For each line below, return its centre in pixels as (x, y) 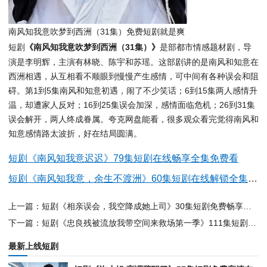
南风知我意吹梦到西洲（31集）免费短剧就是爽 (97, 32)
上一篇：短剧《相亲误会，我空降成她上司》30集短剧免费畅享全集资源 (247, 207)
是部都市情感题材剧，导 (206, 47)
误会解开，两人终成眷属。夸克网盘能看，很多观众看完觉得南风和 (133, 119)
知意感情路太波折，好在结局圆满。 (75, 134)
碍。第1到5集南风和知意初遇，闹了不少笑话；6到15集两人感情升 (133, 91)
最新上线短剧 (33, 246)
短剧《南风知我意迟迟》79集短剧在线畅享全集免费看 (123, 159)
